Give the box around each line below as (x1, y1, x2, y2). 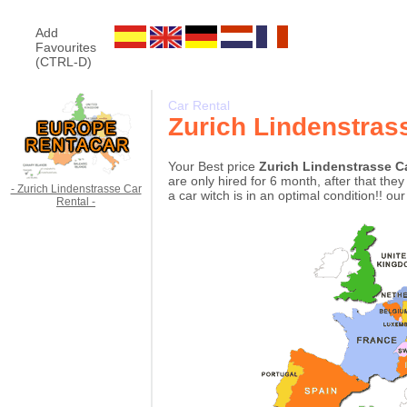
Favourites (35, 40, 96, 55)
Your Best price (168, 159, 259, 174)
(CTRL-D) (35, 55, 92, 69)
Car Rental (168, 98, 230, 113)
